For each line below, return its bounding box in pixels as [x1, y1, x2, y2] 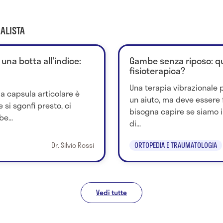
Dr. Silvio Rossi [51, 139, 94, 150]
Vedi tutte [96, 187, 127, 198]
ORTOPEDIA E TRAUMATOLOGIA [134, 139, 217, 150]
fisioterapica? [129, 63, 185, 78]
